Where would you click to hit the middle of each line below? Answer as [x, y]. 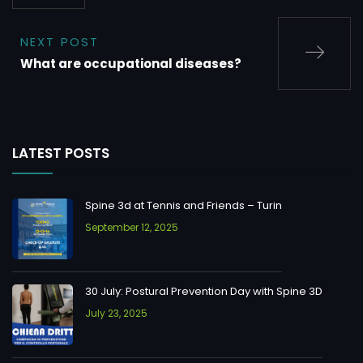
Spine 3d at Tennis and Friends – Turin [184, 206]
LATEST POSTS [61, 154]
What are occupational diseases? [131, 64]
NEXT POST [60, 43]
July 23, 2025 [116, 314]
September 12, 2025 [132, 228]
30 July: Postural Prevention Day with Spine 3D [204, 292]
